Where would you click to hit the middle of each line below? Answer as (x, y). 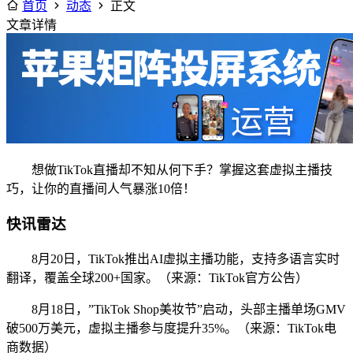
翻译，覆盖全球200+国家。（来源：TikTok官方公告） (157, 277)
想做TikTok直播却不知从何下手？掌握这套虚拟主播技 (182, 170)
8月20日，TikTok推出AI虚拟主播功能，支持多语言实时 (186, 258)
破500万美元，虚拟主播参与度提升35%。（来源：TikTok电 (171, 328)
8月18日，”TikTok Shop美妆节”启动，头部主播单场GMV (189, 309)
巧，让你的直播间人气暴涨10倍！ (101, 189)
